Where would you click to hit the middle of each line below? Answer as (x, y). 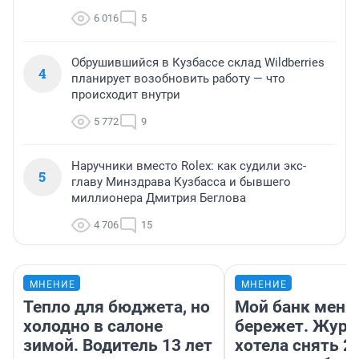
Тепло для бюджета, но (117, 307)
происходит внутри (126, 94)
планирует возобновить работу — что (178, 78)
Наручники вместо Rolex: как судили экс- (189, 165)
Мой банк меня (295, 307)
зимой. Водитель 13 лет (118, 345)
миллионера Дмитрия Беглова (159, 198)
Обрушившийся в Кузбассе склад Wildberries (198, 62)
